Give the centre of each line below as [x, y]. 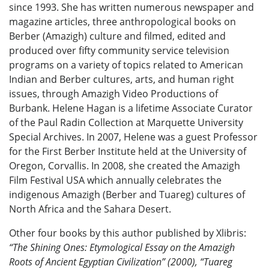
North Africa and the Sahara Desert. [90, 209]
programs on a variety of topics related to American [126, 65]
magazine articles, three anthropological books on [122, 21]
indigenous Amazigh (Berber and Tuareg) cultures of [127, 194]
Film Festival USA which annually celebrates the [115, 180]
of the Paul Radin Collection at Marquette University [126, 122]
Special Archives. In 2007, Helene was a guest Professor [133, 137]
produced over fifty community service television [119, 50]
